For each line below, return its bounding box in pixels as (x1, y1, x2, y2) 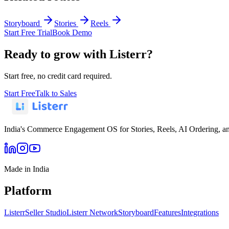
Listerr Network (66, 208, 118, 217)
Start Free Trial (4, 28, 52, 37)
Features (154, 208, 181, 217)
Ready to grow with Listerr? (4, 47, 153, 61)
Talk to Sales (35, 88, 77, 98)
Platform (4, 184, 52, 197)
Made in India (4, 164, 49, 173)
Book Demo (52, 28, 92, 37)
